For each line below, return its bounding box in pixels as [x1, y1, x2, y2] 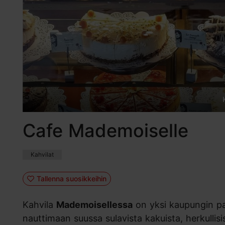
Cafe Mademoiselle [23, 120, 188, 142]
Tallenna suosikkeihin [36, 174, 106, 183]
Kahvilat [31, 151, 54, 159]
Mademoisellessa [56, 199, 133, 210]
